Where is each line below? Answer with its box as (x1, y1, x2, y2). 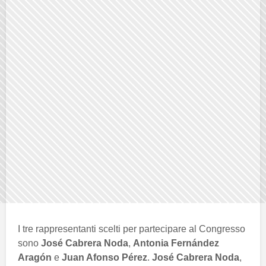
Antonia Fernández (133, 237, 219, 248)
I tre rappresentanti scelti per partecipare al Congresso (18, 223, 245, 234)
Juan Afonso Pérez (62, 252, 147, 262)
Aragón (18, 252, 52, 262)
